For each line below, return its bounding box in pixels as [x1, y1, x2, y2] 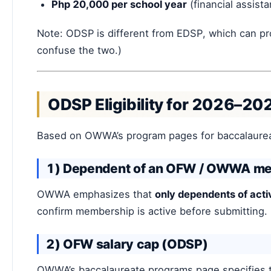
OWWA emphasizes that [37, 188, 155, 200]
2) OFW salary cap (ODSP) [46, 236, 208, 252]
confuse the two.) [37, 44, 122, 56]
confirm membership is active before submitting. [37, 204, 267, 217]
